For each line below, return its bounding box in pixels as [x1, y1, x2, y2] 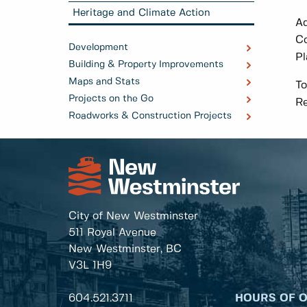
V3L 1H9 [69, 260, 112, 271]
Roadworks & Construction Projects [69, 111, 232, 121]
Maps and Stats [69, 77, 140, 87]
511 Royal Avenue [69, 228, 156, 238]
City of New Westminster [69, 211, 198, 222]
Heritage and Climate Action [73, 8, 211, 18]
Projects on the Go [69, 94, 153, 104]
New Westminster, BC [69, 244, 182, 255]
